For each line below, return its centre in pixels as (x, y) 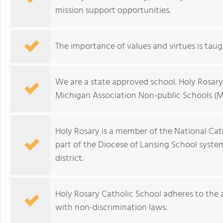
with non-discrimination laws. (111, 208)
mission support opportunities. (113, 11)
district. (69, 159)
